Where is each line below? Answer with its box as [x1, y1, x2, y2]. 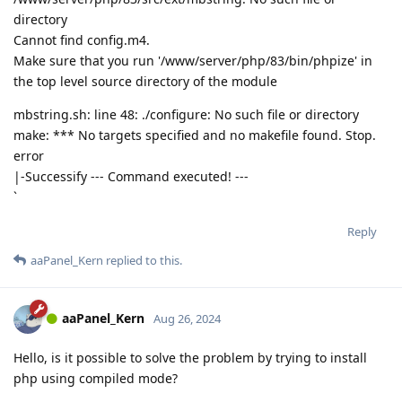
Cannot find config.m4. [13, 31, 150, 48]
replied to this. [103, 251, 182, 268]
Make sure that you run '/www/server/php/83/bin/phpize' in [13, 51, 372, 69]
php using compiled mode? [13, 369, 178, 387]
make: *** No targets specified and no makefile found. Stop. [13, 126, 376, 144]
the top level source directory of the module [13, 72, 277, 90]
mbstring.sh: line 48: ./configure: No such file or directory [13, 105, 359, 123]
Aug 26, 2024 [153, 310, 221, 327]
